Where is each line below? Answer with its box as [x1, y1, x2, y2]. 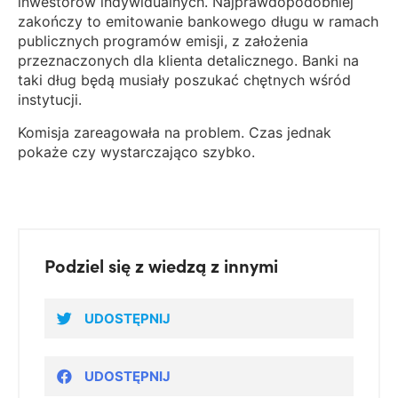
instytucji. [18, 91, 82, 109]
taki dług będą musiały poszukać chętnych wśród [18, 71, 351, 90]
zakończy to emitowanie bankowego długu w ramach [18, 12, 378, 31]
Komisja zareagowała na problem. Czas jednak [18, 123, 331, 141]
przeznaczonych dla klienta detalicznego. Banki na [18, 52, 359, 70]
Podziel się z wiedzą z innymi [44, 255, 278, 279]
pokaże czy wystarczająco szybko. [18, 142, 255, 161]
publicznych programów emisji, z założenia [18, 32, 308, 51]
